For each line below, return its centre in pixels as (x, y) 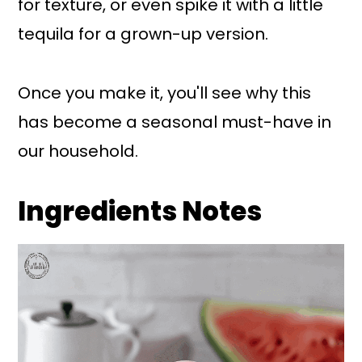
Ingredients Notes (140, 211)
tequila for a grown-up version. (143, 34)
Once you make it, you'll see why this (165, 93)
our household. (78, 151)
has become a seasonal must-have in (175, 122)
